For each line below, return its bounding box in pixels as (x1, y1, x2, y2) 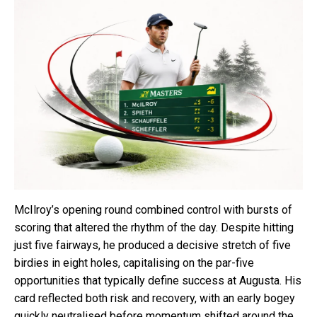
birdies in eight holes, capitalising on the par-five (14, 255, 254, 270)
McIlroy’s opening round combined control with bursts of (14, 202, 292, 217)
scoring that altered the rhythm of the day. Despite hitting (14, 220, 294, 234)
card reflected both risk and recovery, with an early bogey (14, 291, 295, 305)
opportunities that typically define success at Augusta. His (14, 273, 301, 287)
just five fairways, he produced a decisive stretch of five (14, 238, 291, 252)
